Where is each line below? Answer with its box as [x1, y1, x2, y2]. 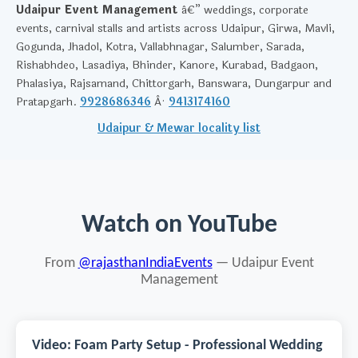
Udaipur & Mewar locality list [97, 120, 261, 137]
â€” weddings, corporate [178, 2, 308, 18]
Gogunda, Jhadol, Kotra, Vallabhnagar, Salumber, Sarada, [16, 38, 304, 55]
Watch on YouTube [81, 213, 277, 238]
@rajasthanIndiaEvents [78, 257, 213, 270]
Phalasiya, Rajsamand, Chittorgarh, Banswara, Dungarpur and [16, 75, 332, 92]
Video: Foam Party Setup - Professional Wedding [32, 339, 323, 352]
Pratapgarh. [16, 93, 80, 110]
